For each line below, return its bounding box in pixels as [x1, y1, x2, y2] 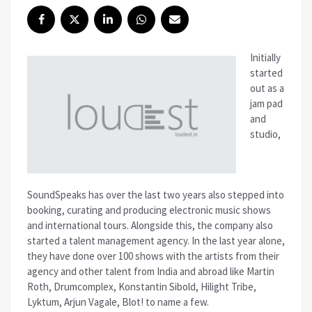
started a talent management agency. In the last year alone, [27, 233, 285, 247]
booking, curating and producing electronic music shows [27, 203, 271, 217]
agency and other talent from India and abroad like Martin [27, 264, 274, 278]
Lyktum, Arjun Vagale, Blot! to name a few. [27, 295, 209, 309]
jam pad [250, 97, 283, 111]
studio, [250, 127, 281, 141]
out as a [250, 81, 284, 95]
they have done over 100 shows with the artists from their [27, 249, 279, 263]
